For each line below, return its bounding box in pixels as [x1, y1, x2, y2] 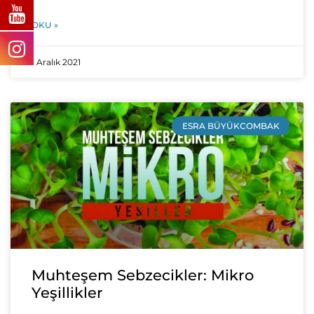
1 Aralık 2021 [32, 57, 81, 68]
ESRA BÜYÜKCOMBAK [182, 120, 280, 131]
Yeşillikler [32, 284, 103, 302]
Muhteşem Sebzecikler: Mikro [32, 266, 254, 285]
